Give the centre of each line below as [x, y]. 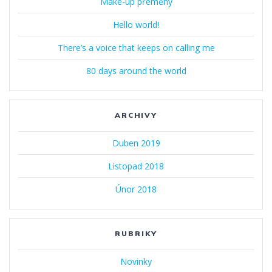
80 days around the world [136, 70]
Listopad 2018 [136, 166]
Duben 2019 [136, 143]
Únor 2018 [136, 189]
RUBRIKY [136, 233]
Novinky [136, 261]
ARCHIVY [136, 115]
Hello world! [136, 24]
